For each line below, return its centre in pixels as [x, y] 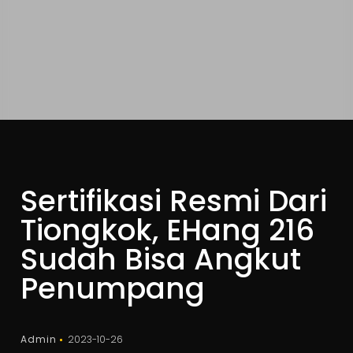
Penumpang [113, 288]
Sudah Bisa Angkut [161, 259]
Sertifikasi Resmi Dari [174, 201]
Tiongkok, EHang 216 [168, 230]
